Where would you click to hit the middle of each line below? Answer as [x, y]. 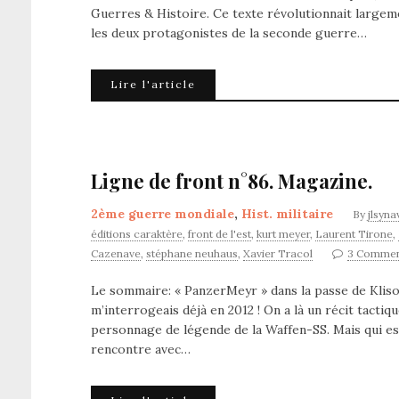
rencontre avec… [141, 349]
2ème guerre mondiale [163, 214]
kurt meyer [283, 234]
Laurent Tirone [354, 234]
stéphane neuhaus [192, 253]
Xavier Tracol [278, 253]
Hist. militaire [287, 214]
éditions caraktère [137, 234]
